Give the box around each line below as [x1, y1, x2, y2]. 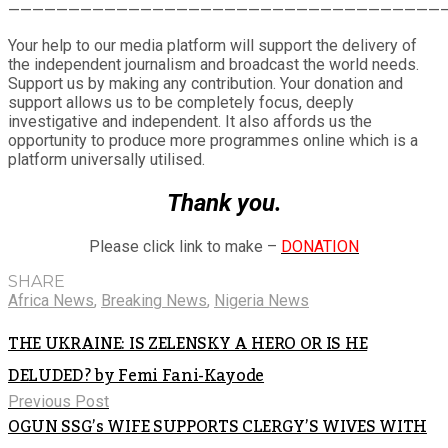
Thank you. [166, 188, 282, 217]
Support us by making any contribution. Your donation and [8, 73, 403, 93]
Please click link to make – [89, 236, 281, 256]
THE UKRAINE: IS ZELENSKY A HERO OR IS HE [8, 327, 368, 360]
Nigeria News [214, 290, 309, 310]
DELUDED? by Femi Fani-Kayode [8, 359, 265, 392]
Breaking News [101, 290, 207, 310]
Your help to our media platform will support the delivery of [8, 35, 417, 55]
